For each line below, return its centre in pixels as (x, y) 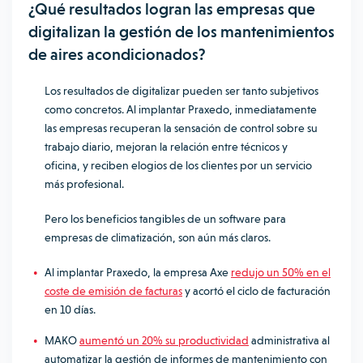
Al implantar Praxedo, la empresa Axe (138, 272)
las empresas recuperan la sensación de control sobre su (181, 128)
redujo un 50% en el (281, 272)
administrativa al (290, 340)
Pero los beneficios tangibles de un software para (165, 219)
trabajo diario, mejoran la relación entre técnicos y (166, 147)
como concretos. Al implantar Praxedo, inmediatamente (181, 109)
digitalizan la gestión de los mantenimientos (181, 32)
